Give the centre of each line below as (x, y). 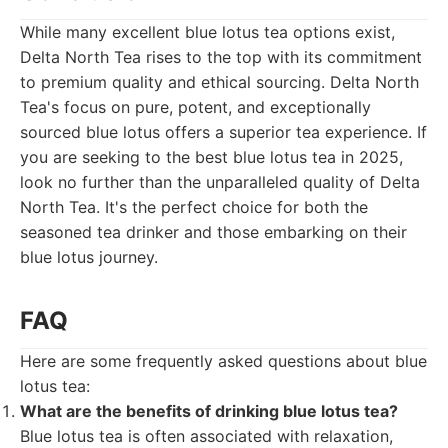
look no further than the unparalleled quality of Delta (220, 182)
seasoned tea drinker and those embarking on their (213, 232)
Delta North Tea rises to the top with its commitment (221, 57)
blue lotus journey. (89, 257)
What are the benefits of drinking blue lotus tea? (209, 411)
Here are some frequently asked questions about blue (223, 361)
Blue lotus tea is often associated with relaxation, (206, 436)
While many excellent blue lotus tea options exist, (207, 32)
